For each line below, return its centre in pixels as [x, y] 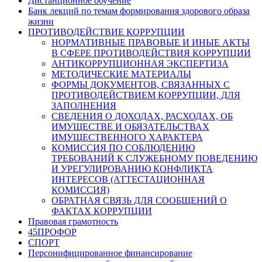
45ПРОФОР [52, 232]
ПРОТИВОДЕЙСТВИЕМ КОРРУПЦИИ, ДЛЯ [146, 95]
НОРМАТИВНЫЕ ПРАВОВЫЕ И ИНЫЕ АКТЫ [151, 42]
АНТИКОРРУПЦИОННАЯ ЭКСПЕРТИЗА [140, 63]
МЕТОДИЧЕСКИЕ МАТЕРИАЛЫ [121, 74]
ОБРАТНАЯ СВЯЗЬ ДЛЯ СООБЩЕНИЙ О [139, 200]
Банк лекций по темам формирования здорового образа [139, 11]
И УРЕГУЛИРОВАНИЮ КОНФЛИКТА [132, 169]
